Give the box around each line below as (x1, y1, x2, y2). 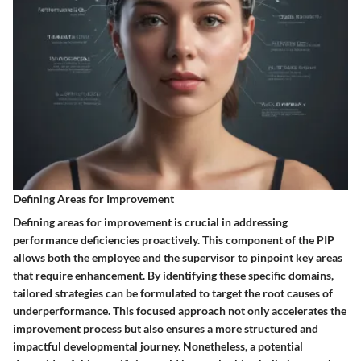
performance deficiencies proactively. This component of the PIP (13, 233, 334, 247)
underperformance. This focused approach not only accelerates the (13, 304, 346, 318)
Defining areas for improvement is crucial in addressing (13, 215, 288, 230)
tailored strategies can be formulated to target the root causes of (13, 286, 333, 301)
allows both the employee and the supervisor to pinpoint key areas (13, 251, 342, 265)
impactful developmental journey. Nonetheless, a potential (13, 339, 303, 354)
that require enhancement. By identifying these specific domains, (13, 268, 334, 283)
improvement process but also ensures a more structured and (13, 322, 318, 336)
